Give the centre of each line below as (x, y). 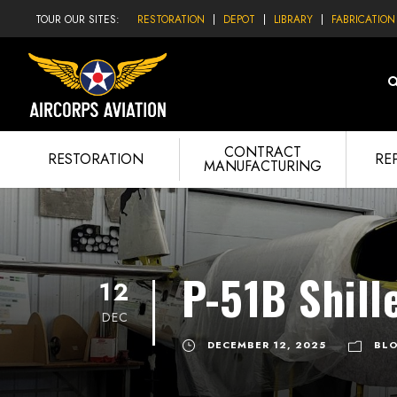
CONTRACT (262, 152)
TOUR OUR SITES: (78, 19)
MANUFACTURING (262, 167)
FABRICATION (363, 19)
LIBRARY (293, 19)
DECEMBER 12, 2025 (267, 345)
